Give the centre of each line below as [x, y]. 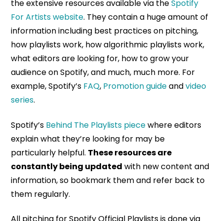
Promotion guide [135, 86]
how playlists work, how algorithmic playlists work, [108, 45]
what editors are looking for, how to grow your [100, 59]
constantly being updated [67, 166]
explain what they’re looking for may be [88, 139]
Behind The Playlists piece [96, 125]
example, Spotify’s [47, 86]
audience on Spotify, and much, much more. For [103, 73]
